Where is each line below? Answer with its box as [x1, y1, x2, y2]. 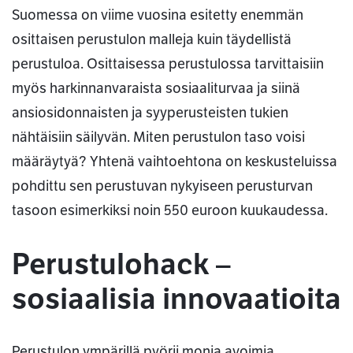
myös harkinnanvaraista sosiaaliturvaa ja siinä [12, 80, 300, 98]
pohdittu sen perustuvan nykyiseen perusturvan [12, 177, 313, 195]
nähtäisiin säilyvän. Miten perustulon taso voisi [12, 128, 305, 147]
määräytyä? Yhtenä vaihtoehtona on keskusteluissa [12, 153, 337, 171]
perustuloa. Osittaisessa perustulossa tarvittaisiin [12, 55, 324, 73]
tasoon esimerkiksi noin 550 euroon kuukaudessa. [12, 202, 328, 220]
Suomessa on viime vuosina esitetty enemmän [12, 6, 303, 24]
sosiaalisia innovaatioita [12, 281, 341, 318]
